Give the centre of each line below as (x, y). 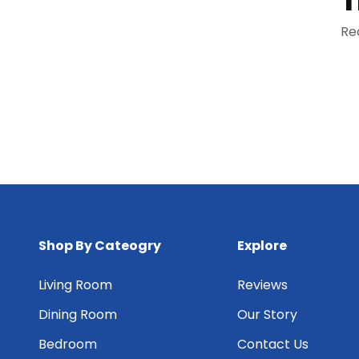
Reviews (262, 285)
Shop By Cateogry (100, 246)
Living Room (75, 285)
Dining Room (78, 315)
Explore (262, 246)
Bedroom (68, 345)
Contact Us (273, 345)
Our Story (267, 315)
